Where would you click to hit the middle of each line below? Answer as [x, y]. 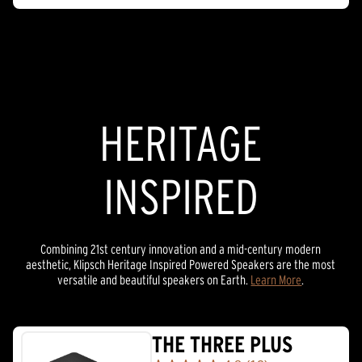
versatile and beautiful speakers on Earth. [154, 279]
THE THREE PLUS [223, 344]
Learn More [276, 279]
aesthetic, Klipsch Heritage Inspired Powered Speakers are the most [181, 264]
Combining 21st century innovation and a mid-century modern [181, 248]
